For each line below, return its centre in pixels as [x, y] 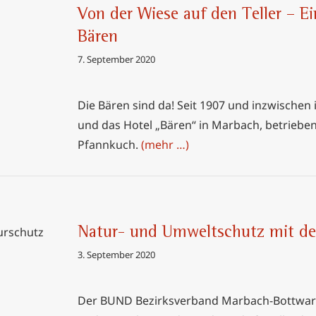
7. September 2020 [116, 59]
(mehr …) [165, 145]
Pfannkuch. [109, 145]
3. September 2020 [116, 255]
